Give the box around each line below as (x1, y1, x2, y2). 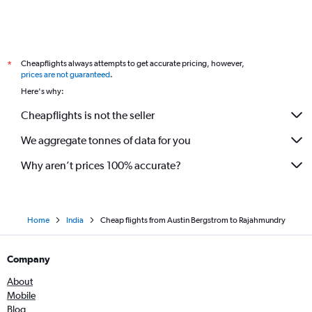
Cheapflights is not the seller (21, 108, 155, 122)
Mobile (7, 290, 36, 301)
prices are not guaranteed (21, 70, 110, 79)
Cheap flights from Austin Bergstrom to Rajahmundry (100, 215, 286, 225)
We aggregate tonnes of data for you (21, 133, 191, 147)
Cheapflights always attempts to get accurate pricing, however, (21, 58, 244, 68)
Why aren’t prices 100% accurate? (21, 158, 181, 172)
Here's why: (21, 86, 64, 96)
